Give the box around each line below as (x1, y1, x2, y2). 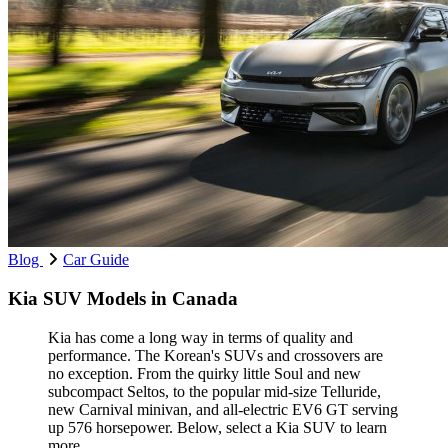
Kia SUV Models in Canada (8, 287, 238, 309)
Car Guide (63, 251, 129, 269)
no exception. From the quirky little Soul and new (48, 364, 361, 382)
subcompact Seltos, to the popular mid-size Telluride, (48, 382, 381, 400)
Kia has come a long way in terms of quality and (48, 328, 353, 346)
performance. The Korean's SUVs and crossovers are (48, 346, 383, 364)
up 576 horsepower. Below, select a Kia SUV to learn (48, 418, 387, 436)
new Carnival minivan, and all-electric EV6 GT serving (48, 400, 398, 418)
